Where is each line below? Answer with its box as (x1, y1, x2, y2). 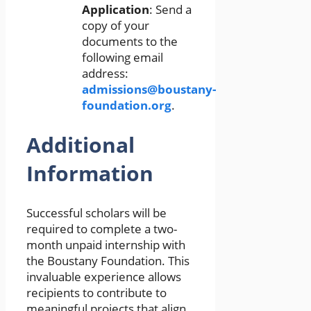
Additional (26, 131, 135, 160)
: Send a (149, 1, 192, 18)
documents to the (82, 33, 178, 50)
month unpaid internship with (26, 237, 185, 253)
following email (82, 49, 163, 66)
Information (26, 159, 153, 188)
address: (82, 65, 128, 82)
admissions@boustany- (82, 81, 216, 98)
